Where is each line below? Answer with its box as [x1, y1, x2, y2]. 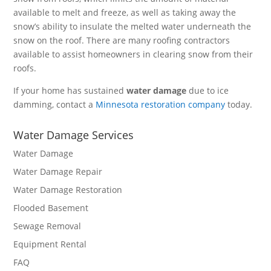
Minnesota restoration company [96, 99, 228, 110]
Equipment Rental [13, 238, 87, 250]
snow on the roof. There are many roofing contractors [13, 34, 230, 46]
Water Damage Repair [13, 166, 103, 177]
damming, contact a [13, 99, 96, 110]
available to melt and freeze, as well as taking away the [13, 7, 237, 18]
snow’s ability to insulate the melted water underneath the [13, 21, 252, 32]
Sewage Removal [13, 220, 82, 232]
